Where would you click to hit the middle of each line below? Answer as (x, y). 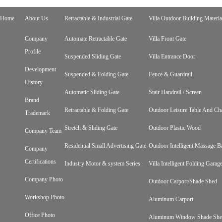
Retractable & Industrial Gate (98, 18)
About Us (36, 18)
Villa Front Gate (167, 39)
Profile (33, 52)
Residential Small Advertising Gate (105, 146)
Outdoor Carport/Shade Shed (183, 181)
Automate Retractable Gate (96, 39)
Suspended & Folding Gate (96, 74)
